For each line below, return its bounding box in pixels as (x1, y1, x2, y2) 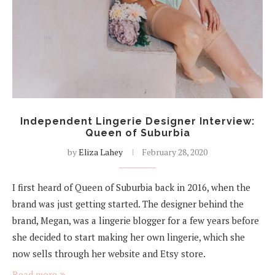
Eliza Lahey (79, 146, 123, 158)
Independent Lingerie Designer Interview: (20, 115, 255, 128)
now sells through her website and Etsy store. (12, 247, 206, 260)
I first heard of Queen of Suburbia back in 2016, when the (12, 181, 250, 194)
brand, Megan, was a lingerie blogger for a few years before (12, 214, 259, 227)
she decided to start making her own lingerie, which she (12, 231, 245, 244)
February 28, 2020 (142, 146, 207, 158)
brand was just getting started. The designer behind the (12, 198, 244, 211)
